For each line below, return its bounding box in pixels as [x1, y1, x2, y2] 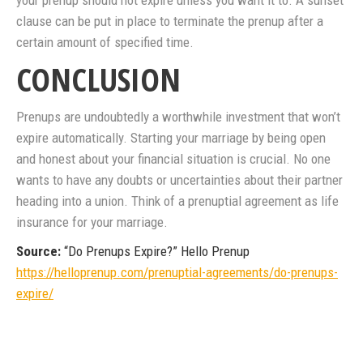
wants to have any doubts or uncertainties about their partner [16, 172, 343, 189]
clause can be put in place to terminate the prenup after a [16, 13, 323, 30]
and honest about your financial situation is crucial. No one [16, 151, 331, 168]
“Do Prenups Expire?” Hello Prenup [64, 243, 250, 260]
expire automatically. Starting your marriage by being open [16, 130, 326, 147]
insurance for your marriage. [16, 214, 168, 231]
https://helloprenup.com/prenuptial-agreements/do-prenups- [16, 264, 338, 281]
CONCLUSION [16, 57, 181, 102]
